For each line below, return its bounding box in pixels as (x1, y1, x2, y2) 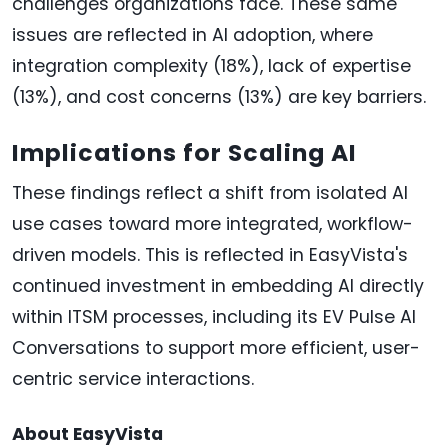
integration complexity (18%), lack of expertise (12, 53, 411, 78)
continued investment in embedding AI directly (12, 273, 424, 298)
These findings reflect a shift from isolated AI (12, 180, 408, 205)
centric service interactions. (12, 366, 254, 391)
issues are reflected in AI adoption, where (12, 22, 373, 47)
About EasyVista (12, 421, 163, 446)
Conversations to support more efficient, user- (12, 335, 420, 360)
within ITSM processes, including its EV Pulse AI (12, 304, 416, 329)
